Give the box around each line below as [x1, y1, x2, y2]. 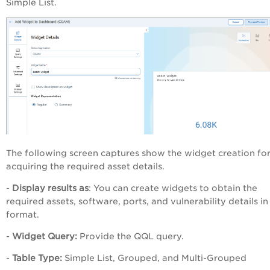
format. [6, 209, 39, 219]
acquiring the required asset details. [6, 161, 165, 171]
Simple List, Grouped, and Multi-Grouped [62, 253, 246, 263]
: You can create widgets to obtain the [89, 183, 257, 193]
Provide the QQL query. [77, 231, 184, 241]
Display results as [12, 183, 89, 193]
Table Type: [12, 253, 62, 263]
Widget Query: [12, 231, 77, 241]
